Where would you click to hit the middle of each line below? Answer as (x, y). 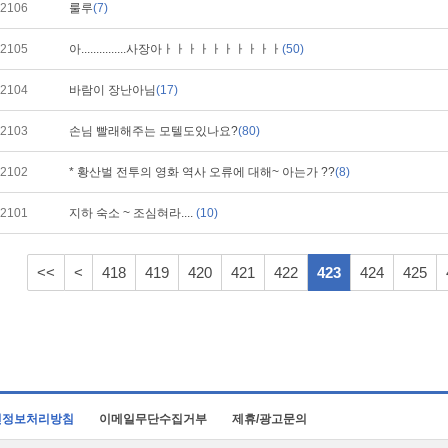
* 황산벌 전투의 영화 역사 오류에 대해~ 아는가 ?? (202, 172)
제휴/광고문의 (269, 419)
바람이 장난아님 (112, 90)
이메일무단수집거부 (153, 419)
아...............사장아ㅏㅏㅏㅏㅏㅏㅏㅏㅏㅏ (175, 49)
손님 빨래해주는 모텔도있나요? (153, 131)
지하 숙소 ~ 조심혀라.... (132, 213)
